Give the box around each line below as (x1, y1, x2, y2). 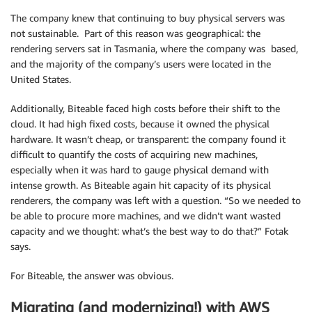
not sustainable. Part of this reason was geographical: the (10, 27, 260, 40)
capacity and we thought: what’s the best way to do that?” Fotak (10, 225, 288, 237)
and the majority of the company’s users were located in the (10, 58, 271, 70)
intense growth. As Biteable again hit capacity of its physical (10, 179, 271, 192)
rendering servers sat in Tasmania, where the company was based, (10, 42, 298, 55)
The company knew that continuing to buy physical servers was (10, 12, 285, 24)
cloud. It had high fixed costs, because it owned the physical (10, 118, 270, 130)
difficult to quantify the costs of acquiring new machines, (10, 148, 258, 161)
